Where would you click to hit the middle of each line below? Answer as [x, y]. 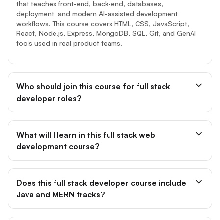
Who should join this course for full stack [93, 86]
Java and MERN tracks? [60, 194]
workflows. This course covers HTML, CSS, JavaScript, [103, 23]
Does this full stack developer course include [101, 182]
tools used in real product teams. [69, 43]
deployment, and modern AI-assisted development [97, 13]
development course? [58, 146]
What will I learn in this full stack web [86, 134]
